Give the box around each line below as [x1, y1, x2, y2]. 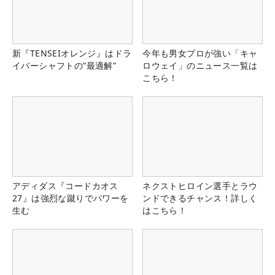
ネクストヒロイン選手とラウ [142, 180, 258, 192]
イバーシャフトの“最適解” [12, 60, 117, 72]
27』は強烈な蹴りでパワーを [12, 192, 129, 204]
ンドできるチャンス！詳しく [142, 192, 258, 204]
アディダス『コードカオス [12, 180, 118, 192]
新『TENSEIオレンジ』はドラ [12, 47, 132, 60]
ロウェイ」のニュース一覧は [142, 60, 258, 72]
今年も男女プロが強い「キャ [142, 47, 258, 60]
